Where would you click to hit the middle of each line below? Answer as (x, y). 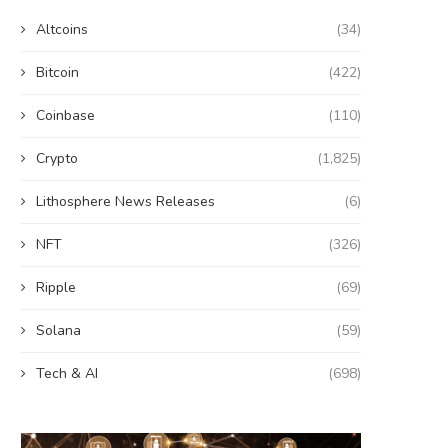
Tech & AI (67, 374)
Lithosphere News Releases (125, 202)
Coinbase (65, 116)
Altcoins (62, 30)
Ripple (56, 288)
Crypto (57, 159)
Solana (58, 331)
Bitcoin (57, 73)
